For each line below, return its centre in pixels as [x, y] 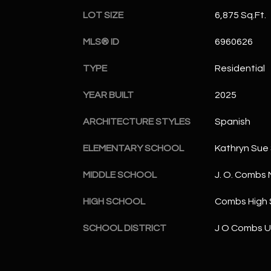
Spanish [232, 121]
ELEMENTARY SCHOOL [133, 148]
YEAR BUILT [108, 95]
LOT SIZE [103, 15]
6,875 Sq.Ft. [240, 15]
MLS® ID [101, 41]
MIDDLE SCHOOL [120, 175]
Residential [240, 68]
